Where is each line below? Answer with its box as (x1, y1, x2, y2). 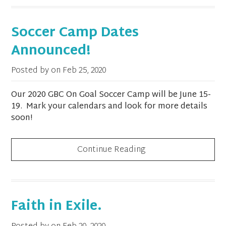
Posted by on (11, 63, 63, 78)
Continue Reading (77, 143, 145, 158)
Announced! (11, 39, 91, 64)
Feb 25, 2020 (63, 63, 106, 78)
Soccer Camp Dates (11, 21, 139, 45)
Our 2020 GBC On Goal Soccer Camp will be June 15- (11, 87, 211, 102)
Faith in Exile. (11, 195, 102, 219)
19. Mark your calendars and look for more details (11, 99, 208, 114)
